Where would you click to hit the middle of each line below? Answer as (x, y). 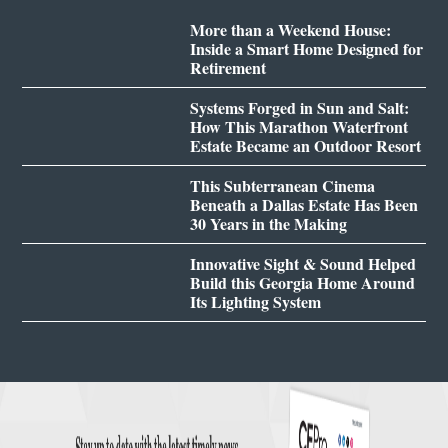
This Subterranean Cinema (282, 185)
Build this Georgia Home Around (302, 282)
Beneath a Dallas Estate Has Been (303, 204)
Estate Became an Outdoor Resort (305, 145)
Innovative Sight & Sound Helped (302, 263)
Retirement (227, 67)
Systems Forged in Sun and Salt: (299, 107)
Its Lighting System (255, 301)
